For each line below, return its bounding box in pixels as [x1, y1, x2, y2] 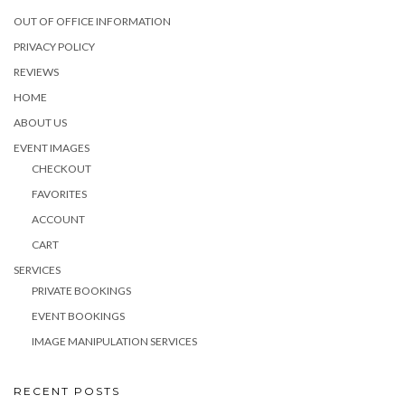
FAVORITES [32, 187, 87, 201]
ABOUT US [14, 116, 67, 129]
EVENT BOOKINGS [32, 309, 125, 323]
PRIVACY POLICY [14, 40, 95, 53]
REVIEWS [14, 65, 59, 79]
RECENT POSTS [14, 384, 120, 398]
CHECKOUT [32, 162, 91, 175]
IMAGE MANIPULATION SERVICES [32, 334, 197, 348]
